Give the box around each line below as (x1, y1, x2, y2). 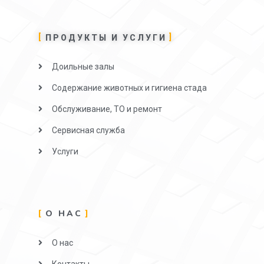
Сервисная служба (51, 126, 125, 136)
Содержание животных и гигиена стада (51, 83, 207, 93)
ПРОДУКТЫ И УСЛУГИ (45, 33, 167, 43)
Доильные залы (51, 62, 114, 72)
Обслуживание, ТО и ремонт (51, 104, 162, 114)
